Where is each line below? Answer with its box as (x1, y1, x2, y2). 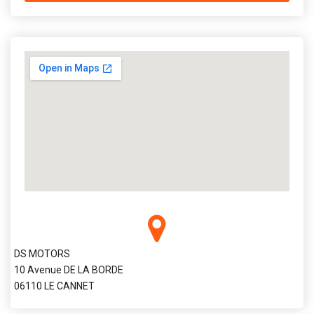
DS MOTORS (14, 247, 70, 259)
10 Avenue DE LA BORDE (14, 264, 123, 275)
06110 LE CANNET (14, 280, 95, 292)
